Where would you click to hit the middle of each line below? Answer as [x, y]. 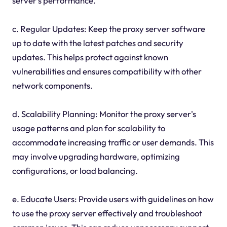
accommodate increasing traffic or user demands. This [113, 142]
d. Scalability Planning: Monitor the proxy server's [104, 114]
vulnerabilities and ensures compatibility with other [107, 71]
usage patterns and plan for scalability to [88, 128]
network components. [52, 86]
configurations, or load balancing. [75, 171]
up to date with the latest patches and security [98, 43]
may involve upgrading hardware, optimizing [96, 157]
